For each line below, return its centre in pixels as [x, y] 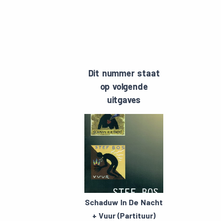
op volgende [124, 86]
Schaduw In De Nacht [124, 202]
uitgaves [124, 100]
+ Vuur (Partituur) [124, 215]
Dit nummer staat [124, 73]
